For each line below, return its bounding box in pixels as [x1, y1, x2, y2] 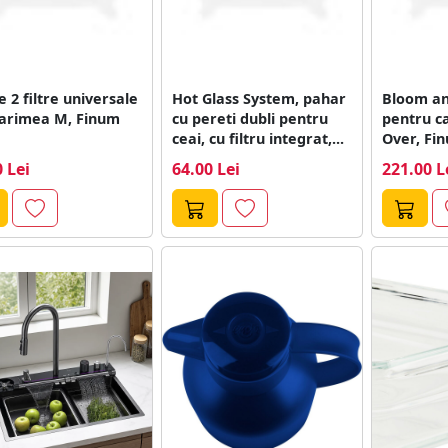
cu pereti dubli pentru [171, 108, 328, 128]
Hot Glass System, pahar [171, 88, 346, 108]
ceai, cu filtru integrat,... [171, 128, 344, 148]
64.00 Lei [171, 157, 240, 180]
